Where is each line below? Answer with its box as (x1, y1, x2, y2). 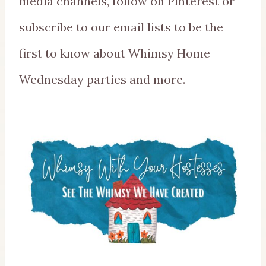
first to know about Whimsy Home (19, 46, 210, 61)
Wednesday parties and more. (19, 72, 185, 87)
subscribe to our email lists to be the (19, 20, 223, 35)
